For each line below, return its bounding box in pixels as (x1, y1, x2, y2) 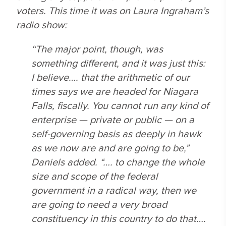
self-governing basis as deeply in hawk (31, 126, 201, 141)
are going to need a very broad (31, 197, 167, 211)
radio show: (16, 17, 67, 32)
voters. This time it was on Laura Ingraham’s (16, 3, 209, 18)
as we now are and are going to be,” (31, 140, 189, 155)
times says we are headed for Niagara (31, 84, 198, 98)
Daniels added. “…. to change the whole (31, 154, 205, 169)
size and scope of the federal (31, 168, 158, 183)
